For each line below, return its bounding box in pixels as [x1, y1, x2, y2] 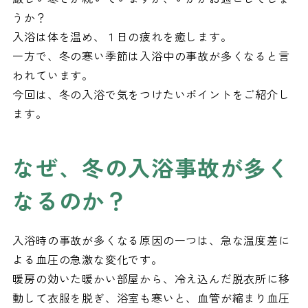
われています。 [12, 67, 93, 83]
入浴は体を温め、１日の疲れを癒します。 [12, 28, 232, 45]
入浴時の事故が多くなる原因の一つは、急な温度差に [12, 232, 290, 248]
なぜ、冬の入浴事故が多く [12, 151, 290, 183]
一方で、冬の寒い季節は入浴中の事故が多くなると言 [12, 47, 290, 64]
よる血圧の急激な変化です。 [12, 251, 163, 267]
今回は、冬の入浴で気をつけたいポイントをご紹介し [12, 86, 290, 102]
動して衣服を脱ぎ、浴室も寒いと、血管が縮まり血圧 [12, 289, 290, 306]
